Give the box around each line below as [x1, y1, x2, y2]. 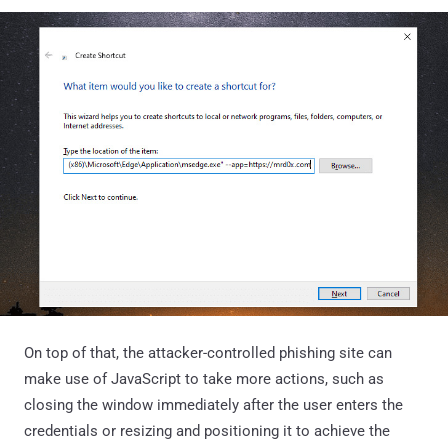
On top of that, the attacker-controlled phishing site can [24, 343, 392, 362]
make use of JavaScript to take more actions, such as [24, 369, 384, 388]
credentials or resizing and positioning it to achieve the [24, 421, 390, 440]
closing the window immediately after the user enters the [24, 395, 403, 414]
